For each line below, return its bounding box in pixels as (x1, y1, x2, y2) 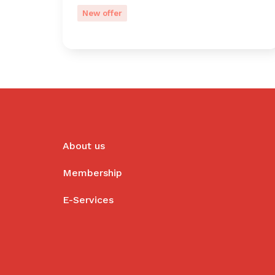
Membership (63, 167, 122, 179)
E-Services (63, 194, 114, 206)
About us (63, 140, 105, 152)
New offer (82, 9, 122, 18)
